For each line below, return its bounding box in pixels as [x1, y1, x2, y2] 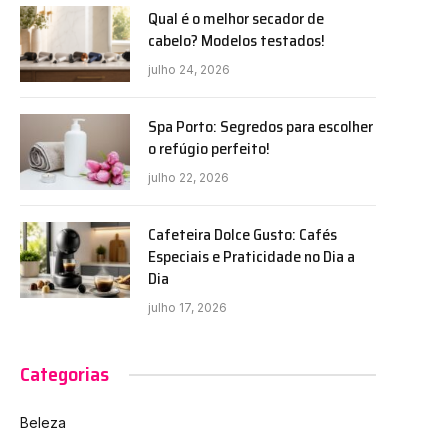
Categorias [20, 358, 109, 391]
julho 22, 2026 [148, 170, 229, 186]
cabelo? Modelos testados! [148, 28, 325, 54]
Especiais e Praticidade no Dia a [148, 244, 355, 270]
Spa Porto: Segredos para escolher [148, 114, 373, 140]
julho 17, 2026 [148, 300, 227, 316]
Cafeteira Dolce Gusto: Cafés [148, 222, 337, 248]
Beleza [20, 414, 66, 432]
